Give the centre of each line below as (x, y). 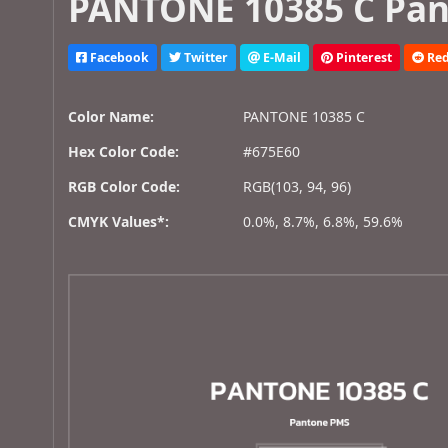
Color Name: (111, 117)
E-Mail (281, 57)
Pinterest (363, 57)
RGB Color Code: (124, 187)
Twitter (205, 57)
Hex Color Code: (124, 152)
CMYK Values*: (119, 222)
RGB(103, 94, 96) (297, 187)
